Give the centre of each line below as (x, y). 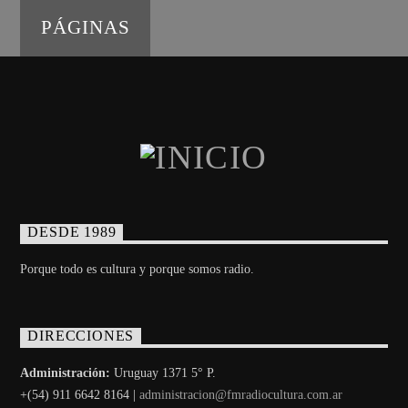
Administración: (66, 372)
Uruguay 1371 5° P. (163, 372)
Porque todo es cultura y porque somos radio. (138, 270)
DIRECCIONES (81, 336)
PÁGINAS (86, 27)
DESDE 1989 (72, 232)
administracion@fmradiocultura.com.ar (241, 394)
